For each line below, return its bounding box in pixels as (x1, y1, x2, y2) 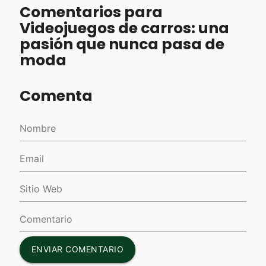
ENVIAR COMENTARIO (31, 244, 124, 255)
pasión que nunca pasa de (19, 33, 224, 55)
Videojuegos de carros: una (19, 17, 229, 39)
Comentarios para (19, 1, 163, 23)
